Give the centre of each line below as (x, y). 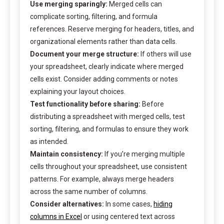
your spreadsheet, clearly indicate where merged (107, 66)
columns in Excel (56, 216)
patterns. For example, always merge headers (102, 179)
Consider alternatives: (67, 204)
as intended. (49, 141)
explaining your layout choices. (78, 91)
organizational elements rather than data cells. (103, 41)
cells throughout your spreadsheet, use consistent (108, 166)
